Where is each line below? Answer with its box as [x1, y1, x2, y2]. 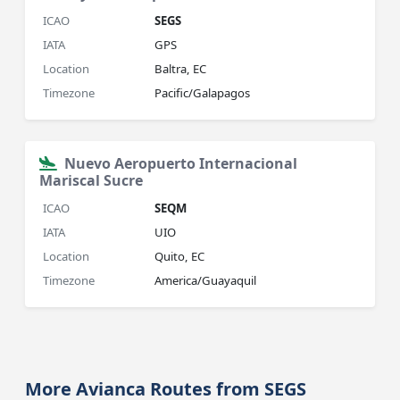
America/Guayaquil [154, 272, 257, 288]
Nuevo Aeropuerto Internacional [64, 154, 298, 173]
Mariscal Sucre [39, 171, 144, 190]
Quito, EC [154, 248, 205, 264]
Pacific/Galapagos [154, 85, 251, 101]
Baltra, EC [154, 61, 207, 77]
